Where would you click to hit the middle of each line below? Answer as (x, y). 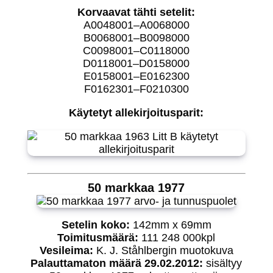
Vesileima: (68, 250)
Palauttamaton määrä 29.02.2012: (119, 263)
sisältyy (224, 263)
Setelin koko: (95, 225)
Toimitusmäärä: (98, 237)
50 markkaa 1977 (136, 187)
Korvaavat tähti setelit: (136, 12)
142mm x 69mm (170, 225)
